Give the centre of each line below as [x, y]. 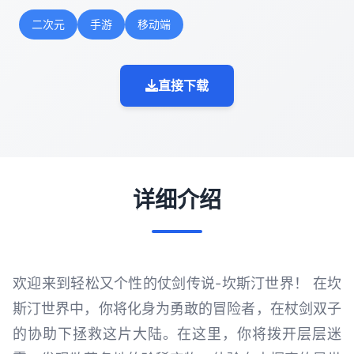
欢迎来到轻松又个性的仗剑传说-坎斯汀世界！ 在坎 [177, 283]
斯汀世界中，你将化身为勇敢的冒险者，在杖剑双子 [177, 308]
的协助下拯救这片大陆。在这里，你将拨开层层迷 [177, 333]
